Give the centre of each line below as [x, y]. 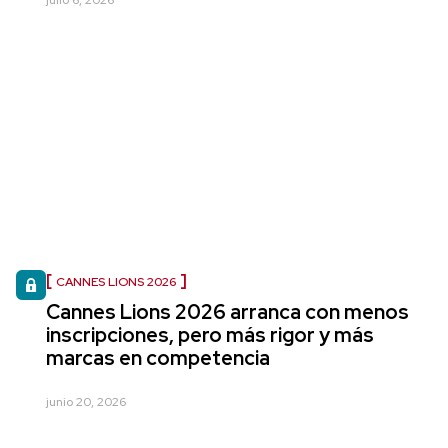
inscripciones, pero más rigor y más [210, 335]
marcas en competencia [158, 358]
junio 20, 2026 [86, 402]
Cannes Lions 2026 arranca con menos [227, 312]
